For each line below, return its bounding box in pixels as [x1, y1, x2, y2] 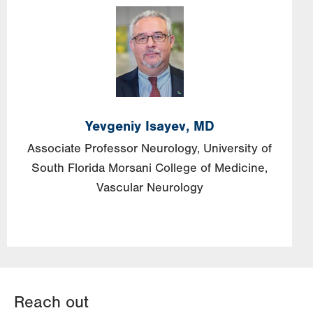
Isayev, [145, 117, 189, 134]
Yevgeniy [85, 117, 141, 134]
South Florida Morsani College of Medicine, [31, 160, 268, 175]
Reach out [14, 292, 89, 312]
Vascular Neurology [96, 180, 203, 195]
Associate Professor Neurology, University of [27, 140, 272, 156]
